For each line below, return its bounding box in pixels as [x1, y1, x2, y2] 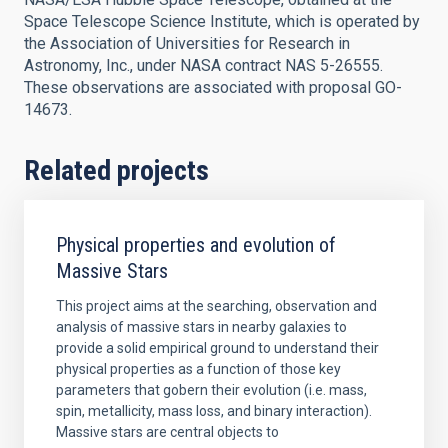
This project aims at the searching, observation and [56, 298, 377, 314]
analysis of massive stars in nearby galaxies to [56, 319, 347, 335]
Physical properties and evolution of [56, 233, 336, 257]
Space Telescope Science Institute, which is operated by [24, 12, 420, 31]
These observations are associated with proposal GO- [24, 78, 402, 97]
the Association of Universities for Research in [24, 34, 350, 53]
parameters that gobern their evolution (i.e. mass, [56, 382, 367, 398]
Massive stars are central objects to [56, 424, 279, 440]
